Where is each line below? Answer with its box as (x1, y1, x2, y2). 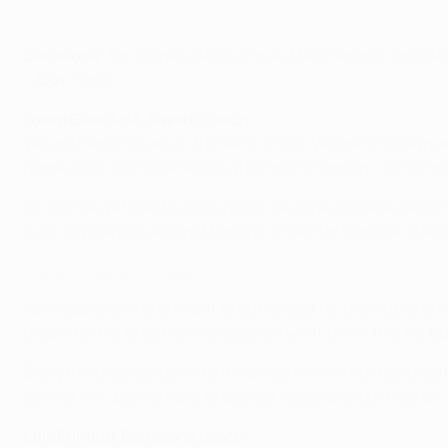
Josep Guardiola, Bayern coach (24, 108, 248, 130)
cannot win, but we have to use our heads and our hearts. (24, 385, 439, 407)
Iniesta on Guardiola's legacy (24, 262, 204, 281)
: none (65, 68, 111, 90)
